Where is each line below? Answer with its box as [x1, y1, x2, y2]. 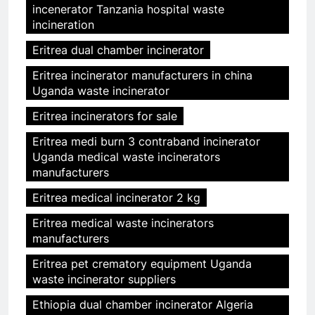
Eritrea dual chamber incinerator [32, 43, 204, 58]
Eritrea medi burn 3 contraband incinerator [32, 134, 260, 149]
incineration [32, 18, 94, 32]
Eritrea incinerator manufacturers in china [32, 68, 252, 83]
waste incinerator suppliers [32, 272, 176, 287]
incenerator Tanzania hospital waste [32, 2, 224, 17]
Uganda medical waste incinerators [32, 150, 220, 165]
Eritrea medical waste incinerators [32, 216, 214, 231]
